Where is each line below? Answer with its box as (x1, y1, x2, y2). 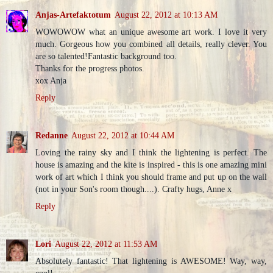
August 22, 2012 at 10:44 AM (71, 130, 174, 141)
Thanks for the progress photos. (35, 63, 144, 74)
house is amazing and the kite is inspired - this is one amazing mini (35, 160, 267, 170)
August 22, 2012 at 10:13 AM (115, 10, 218, 20)
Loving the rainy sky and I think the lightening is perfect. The (35, 147, 267, 158)
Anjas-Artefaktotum (35, 10, 111, 20)
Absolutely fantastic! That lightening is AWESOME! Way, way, (35, 256, 267, 266)
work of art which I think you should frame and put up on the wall (35, 172, 267, 182)
